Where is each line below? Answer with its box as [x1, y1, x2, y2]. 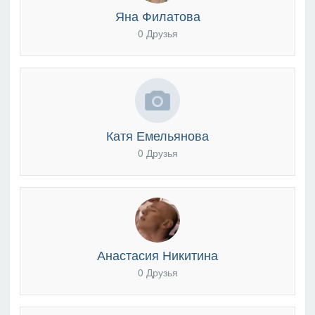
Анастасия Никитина [97, 245, 218, 264]
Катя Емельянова [106, 125, 209, 144]
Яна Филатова [115, 6, 200, 25]
